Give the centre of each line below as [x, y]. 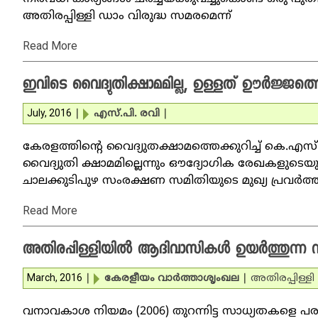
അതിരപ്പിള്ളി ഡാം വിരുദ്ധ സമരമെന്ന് [127, 16]
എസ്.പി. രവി [127, 114]
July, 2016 [49, 113]
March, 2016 [55, 278]
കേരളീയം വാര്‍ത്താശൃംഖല [172, 279]
